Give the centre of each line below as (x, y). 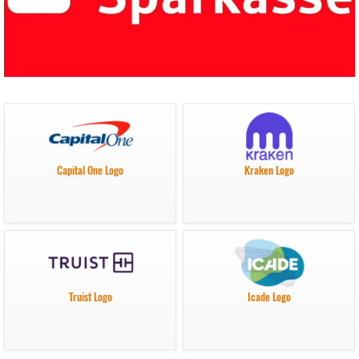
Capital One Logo (90, 171)
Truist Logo (90, 297)
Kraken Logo (269, 171)
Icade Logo (269, 297)
